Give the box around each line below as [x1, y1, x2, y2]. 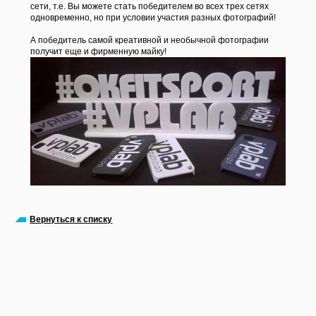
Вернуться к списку [30, 214, 113, 225]
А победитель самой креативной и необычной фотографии [30, 35, 269, 45]
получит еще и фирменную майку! [30, 47, 166, 56]
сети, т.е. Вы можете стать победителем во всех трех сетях [30, 1, 269, 11]
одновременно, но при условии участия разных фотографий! [30, 13, 276, 23]
